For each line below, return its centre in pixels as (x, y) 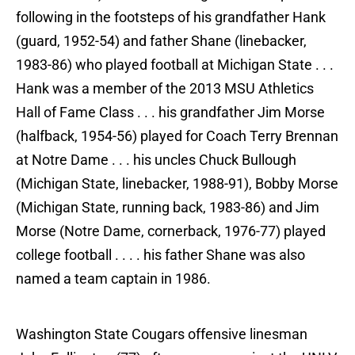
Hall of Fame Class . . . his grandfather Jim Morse (170, 113)
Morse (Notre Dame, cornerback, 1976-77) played (171, 231)
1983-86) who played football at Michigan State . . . (175, 65)
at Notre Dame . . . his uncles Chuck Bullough (156, 160)
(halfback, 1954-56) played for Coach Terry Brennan (177, 136)
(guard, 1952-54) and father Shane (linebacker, (161, 41)
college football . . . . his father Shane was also (160, 255)
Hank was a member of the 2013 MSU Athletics (165, 89)
